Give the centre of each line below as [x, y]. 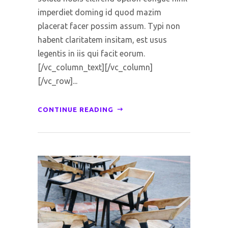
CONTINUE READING [76, 110]
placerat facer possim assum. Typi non [109, 26]
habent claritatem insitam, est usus [102, 40]
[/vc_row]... [58, 81]
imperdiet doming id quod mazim [99, 12]
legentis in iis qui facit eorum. [91, 54]
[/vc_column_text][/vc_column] [95, 67]
